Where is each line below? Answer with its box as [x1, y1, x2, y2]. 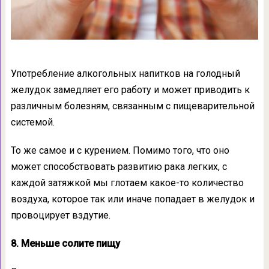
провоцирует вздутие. [10, 210, 110, 221]
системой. [10, 116, 55, 128]
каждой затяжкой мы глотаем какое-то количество [10, 177, 244, 189]
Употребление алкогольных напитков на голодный [10, 68, 240, 79]
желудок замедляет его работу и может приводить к [10, 84, 250, 95]
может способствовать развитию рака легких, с [10, 161, 227, 172]
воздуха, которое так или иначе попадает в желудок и [10, 193, 255, 205]
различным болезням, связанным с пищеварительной [10, 100, 255, 112]
